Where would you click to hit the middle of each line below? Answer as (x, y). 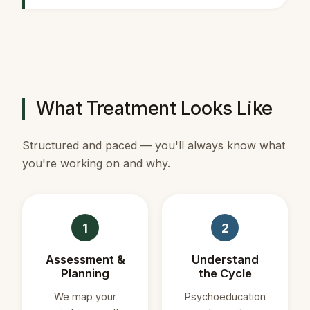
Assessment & (85, 260)
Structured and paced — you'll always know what (154, 146)
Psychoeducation (225, 297)
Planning (85, 274)
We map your (85, 297)
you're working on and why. (96, 164)
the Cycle (225, 274)
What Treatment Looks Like (154, 109)
